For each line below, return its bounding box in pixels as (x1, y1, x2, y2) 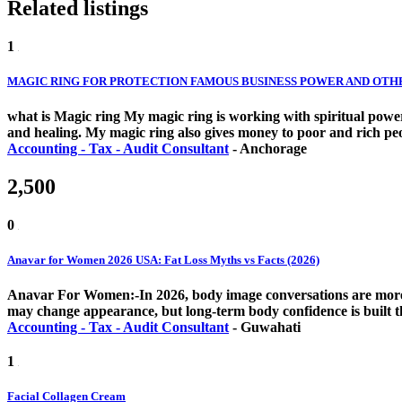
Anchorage (240, 141, 307, 157)
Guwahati (240, 319, 301, 336)
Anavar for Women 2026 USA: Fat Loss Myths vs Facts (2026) (7, 253, 319, 267)
